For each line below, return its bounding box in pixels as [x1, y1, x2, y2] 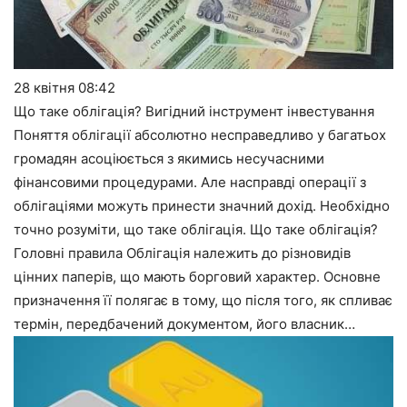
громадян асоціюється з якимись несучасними [14, 149, 324, 167]
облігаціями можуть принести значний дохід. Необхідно [14, 196, 390, 214]
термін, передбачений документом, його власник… [14, 314, 355, 333]
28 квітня [14, 78, 78, 96]
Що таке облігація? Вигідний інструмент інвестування [14, 102, 374, 120]
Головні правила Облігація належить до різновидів [14, 243, 351, 262]
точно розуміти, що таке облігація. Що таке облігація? [14, 220, 378, 238]
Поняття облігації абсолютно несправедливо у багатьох [14, 125, 386, 144]
